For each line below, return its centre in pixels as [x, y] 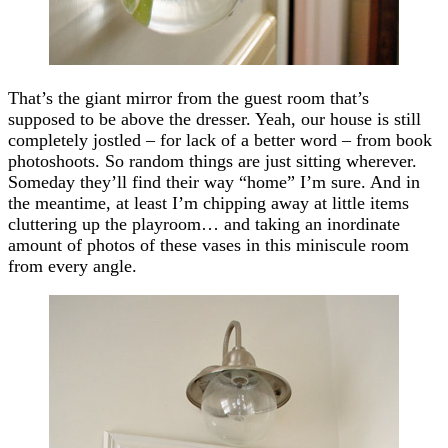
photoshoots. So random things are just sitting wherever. [212, 160]
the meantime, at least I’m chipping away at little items [208, 202]
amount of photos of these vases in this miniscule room [208, 244]
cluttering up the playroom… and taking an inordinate [204, 223]
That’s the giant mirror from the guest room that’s [188, 97]
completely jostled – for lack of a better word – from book [220, 139]
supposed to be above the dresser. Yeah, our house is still [214, 118]
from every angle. [72, 265]
